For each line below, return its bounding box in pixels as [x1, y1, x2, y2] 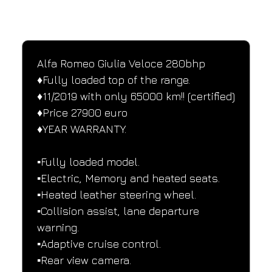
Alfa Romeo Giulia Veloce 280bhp [36, 56, 205, 70]
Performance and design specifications [21, 14, 193, 25]
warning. [36, 220, 79, 234]
